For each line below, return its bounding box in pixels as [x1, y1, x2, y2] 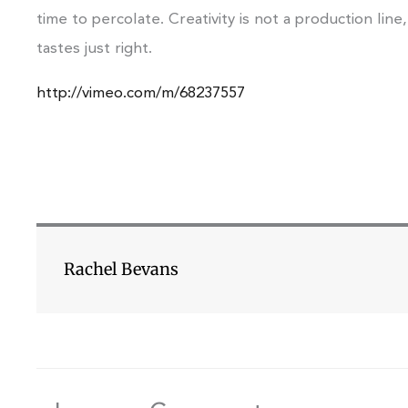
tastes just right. [36, 40, 152, 56]
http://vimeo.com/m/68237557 [36, 85, 245, 101]
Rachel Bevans [64, 258, 178, 280]
